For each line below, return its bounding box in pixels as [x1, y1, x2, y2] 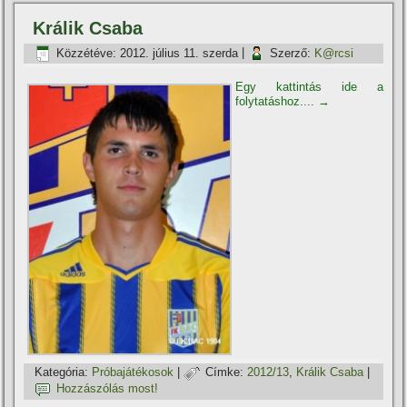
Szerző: [270, 45, 312, 60]
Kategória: [35, 365, 89, 380]
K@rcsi [314, 45, 354, 60]
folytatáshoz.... [235, 94, 319, 109]
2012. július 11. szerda [120, 45, 239, 60]
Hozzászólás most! [56, 382, 159, 396]
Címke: [205, 365, 244, 380]
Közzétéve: [56, 45, 117, 60]
